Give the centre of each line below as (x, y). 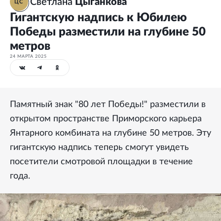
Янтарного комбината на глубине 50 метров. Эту (110, 133)
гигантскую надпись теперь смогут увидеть (99, 147)
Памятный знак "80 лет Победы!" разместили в (108, 105)
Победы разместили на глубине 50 (108, 32)
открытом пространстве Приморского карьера (106, 119)
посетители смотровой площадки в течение (101, 162)
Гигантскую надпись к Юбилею (98, 18)
